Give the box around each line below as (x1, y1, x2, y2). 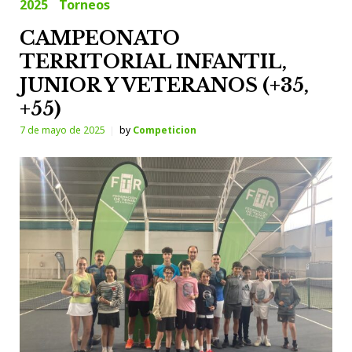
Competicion (133, 123, 196, 137)
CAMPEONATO (20, 26, 180, 49)
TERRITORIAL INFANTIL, (20, 49, 287, 73)
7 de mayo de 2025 (20, 123, 105, 137)
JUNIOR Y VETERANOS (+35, (20, 73, 309, 97)
